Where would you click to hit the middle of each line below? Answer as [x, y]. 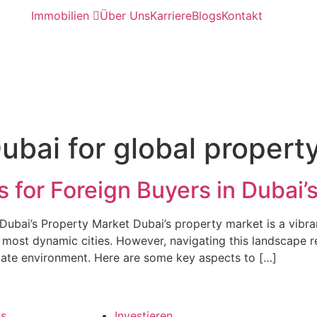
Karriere [171, 16]
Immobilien [62, 16]
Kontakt [242, 16]
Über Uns [125, 16]
